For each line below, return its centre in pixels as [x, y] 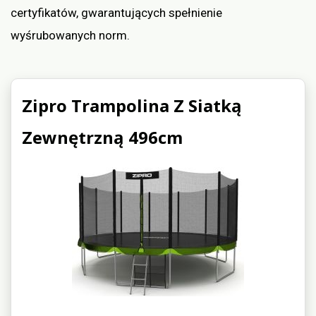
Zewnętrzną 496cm [102, 138]
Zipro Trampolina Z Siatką [132, 106]
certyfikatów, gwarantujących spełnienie [116, 13]
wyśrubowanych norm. [70, 36]
